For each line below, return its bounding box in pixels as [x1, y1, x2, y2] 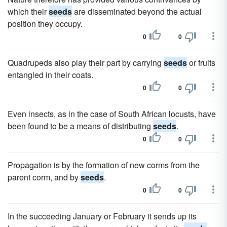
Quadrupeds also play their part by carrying [8, 57, 164, 68]
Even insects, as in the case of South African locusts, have [8, 108, 216, 120]
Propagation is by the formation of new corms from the [8, 159, 200, 171]
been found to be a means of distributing [8, 120, 153, 132]
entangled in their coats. [8, 69, 93, 81]
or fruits [187, 57, 215, 68]
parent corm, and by [8, 171, 81, 183]
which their [8, 6, 49, 17]
